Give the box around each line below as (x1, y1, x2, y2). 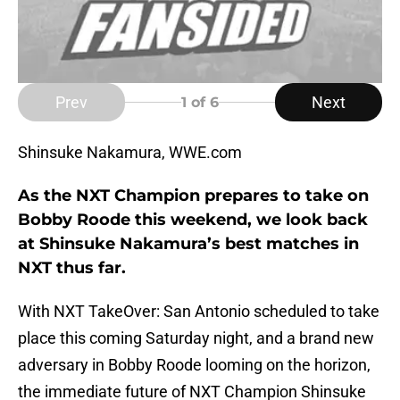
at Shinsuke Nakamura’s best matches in (18, 234, 359, 254)
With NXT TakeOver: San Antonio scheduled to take (18, 302, 379, 321)
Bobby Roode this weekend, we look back (18, 210, 368, 230)
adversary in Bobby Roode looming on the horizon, (18, 355, 371, 375)
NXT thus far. (18, 258, 126, 279)
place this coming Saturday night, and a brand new (18, 329, 374, 348)
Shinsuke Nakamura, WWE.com (18, 143, 242, 162)
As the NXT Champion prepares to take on (18, 186, 369, 206)
